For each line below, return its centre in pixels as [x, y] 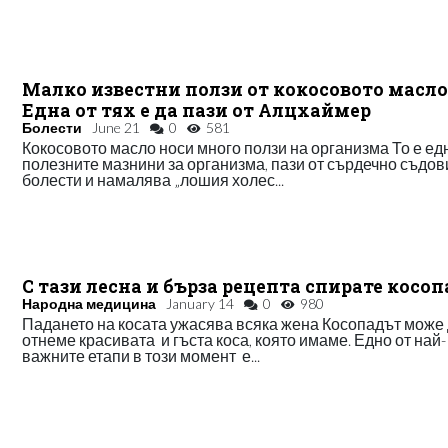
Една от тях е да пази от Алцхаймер [197, 111]
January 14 [200, 304]
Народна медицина [89, 304]
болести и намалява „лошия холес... [153, 180]
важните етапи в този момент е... [141, 356]
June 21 [116, 128]
